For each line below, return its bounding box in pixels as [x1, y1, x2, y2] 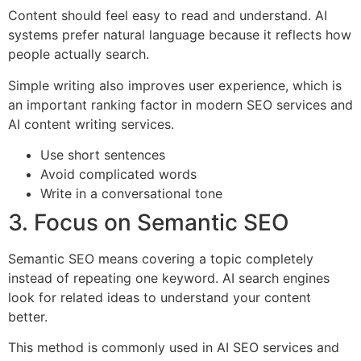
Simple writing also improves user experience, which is [8, 77, 342, 93]
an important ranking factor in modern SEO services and [8, 96, 353, 113]
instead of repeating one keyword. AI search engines [8, 269, 330, 286]
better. [8, 308, 48, 325]
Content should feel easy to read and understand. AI [8, 7, 327, 24]
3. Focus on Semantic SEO [8, 208, 289, 236]
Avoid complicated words [40, 165, 197, 182]
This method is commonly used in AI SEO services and [8, 339, 339, 356]
